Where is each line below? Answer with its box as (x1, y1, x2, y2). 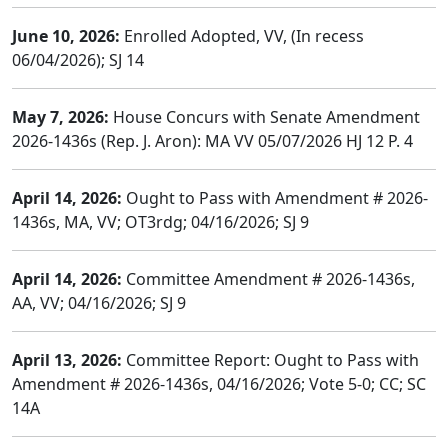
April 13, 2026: (12, 349, 122, 371)
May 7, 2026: (12, 106, 109, 128)
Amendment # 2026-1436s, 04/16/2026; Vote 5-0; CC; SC (12, 373, 426, 395)
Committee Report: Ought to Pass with (122, 349, 419, 371)
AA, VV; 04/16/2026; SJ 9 (12, 292, 186, 314)
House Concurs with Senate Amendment (109, 106, 420, 128)
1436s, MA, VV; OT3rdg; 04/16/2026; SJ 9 (12, 211, 309, 233)
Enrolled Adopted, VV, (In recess (120, 25, 364, 47)
